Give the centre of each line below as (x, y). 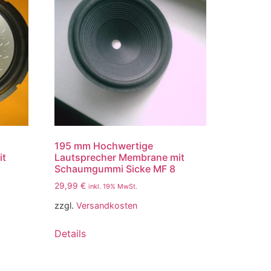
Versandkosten (107, 205)
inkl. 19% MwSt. (113, 187)
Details (70, 233)
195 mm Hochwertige (104, 146)
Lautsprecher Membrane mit (120, 158)
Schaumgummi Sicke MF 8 (115, 169)
